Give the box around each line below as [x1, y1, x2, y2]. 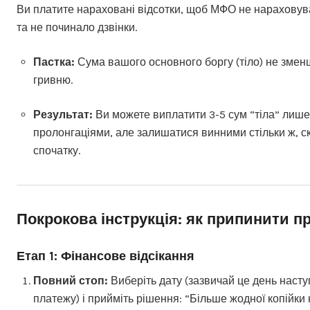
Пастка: [33, 55, 75, 69]
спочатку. [33, 144, 80, 157]
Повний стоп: [33, 274, 108, 287]
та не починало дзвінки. [17, 21, 137, 34]
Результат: [33, 108, 93, 121]
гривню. [33, 73, 73, 86]
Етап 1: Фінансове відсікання [17, 248, 194, 264]
